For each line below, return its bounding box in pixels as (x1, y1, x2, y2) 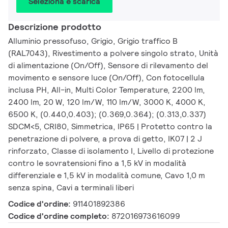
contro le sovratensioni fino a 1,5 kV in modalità (8, 158, 186, 169)
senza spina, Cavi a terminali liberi (8, 182, 134, 193)
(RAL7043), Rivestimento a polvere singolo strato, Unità (8, 48, 218, 59)
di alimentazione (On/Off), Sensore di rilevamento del (8, 60, 208, 71)
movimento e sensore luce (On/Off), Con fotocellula (8, 72, 205, 83)
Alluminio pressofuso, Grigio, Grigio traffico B (8, 36, 178, 47)
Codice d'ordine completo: (8, 211, 111, 222)
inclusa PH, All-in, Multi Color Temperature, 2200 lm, (8, 84, 205, 96)
